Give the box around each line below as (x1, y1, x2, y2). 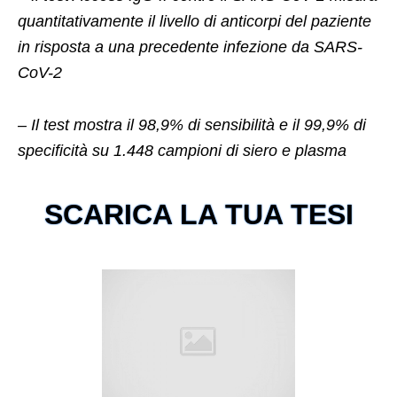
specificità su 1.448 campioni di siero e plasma (18, 142, 346, 160)
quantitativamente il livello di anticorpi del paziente (18, 12, 371, 31)
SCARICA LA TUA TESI (43, 198, 354, 231)
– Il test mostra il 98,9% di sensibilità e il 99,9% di (18, 116, 366, 135)
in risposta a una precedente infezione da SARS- (18, 38, 362, 57)
